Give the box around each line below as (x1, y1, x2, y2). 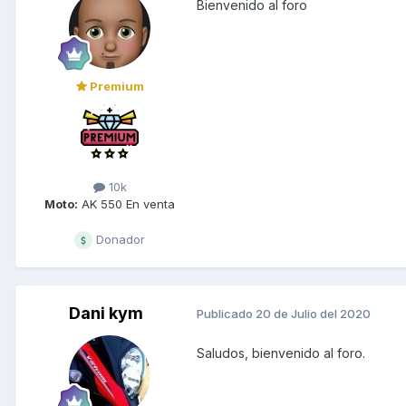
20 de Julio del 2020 (256, 306, 371, 322)
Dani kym (69, 303, 143, 323)
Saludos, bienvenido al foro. (197, 344, 365, 361)
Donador (92, 231, 145, 246)
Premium (86, 78, 144, 93)
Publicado (197, 306, 256, 322)
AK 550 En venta (78, 196, 175, 211)
